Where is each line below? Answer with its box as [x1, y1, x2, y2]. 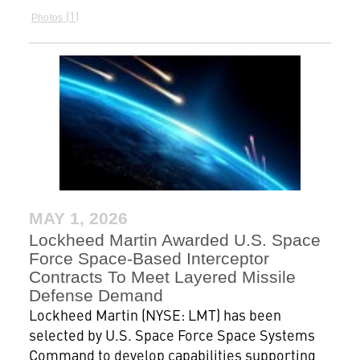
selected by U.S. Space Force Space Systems [28, 324, 315, 345]
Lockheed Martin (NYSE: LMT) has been [28, 304, 281, 325]
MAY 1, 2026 [28, 208, 128, 227]
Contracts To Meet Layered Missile [28, 267, 296, 286]
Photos [31, 12, 63, 24]
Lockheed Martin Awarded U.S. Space [28, 230, 321, 249]
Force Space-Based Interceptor [28, 248, 269, 268]
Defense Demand [28, 285, 163, 305]
